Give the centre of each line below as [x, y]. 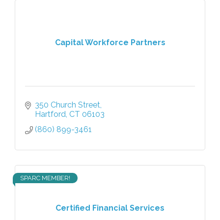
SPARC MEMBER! [45, 178]
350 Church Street [68, 105]
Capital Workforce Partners [110, 43]
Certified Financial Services [110, 208]
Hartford [50, 114]
